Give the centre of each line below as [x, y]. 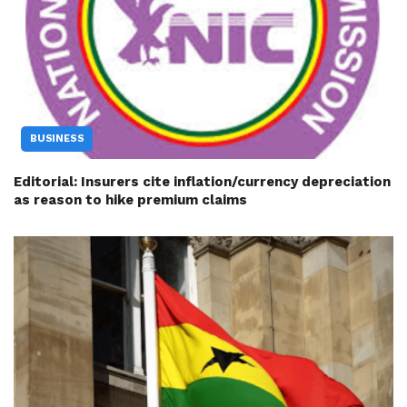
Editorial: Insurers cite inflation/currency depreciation [202, 181]
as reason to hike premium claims [130, 199]
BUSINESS [57, 138]
